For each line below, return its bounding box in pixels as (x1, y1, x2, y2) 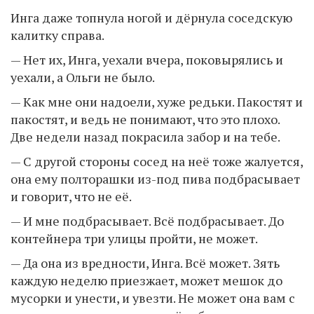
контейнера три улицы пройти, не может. (11, 229, 258, 247)
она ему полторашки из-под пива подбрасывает (11, 170, 300, 187)
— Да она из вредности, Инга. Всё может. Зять (11, 254, 280, 271)
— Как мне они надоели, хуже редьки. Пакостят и (11, 93, 303, 110)
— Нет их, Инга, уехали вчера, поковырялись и (11, 50, 283, 68)
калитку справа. (11, 26, 104, 43)
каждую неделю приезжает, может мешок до (11, 271, 282, 289)
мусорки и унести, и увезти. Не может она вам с (11, 289, 295, 306)
